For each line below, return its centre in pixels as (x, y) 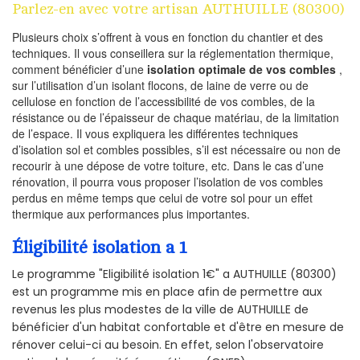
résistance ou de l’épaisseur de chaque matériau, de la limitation (176, 118)
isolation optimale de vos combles (241, 70)
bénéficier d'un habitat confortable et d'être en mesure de (178, 327)
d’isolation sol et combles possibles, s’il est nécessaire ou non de (176, 150)
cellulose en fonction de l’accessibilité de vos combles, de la (164, 102)
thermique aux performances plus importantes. (131, 214)
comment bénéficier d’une (80, 70)
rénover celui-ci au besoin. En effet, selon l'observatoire (168, 344)
